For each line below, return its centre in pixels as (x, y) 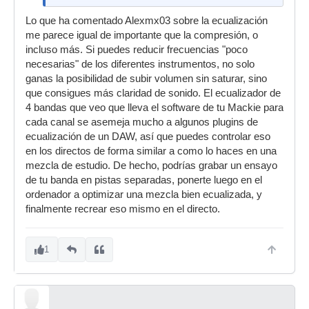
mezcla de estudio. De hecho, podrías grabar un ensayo (151, 166)
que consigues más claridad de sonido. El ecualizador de (153, 93)
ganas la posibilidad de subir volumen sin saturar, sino (146, 79)
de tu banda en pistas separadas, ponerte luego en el (144, 180)
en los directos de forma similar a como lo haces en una (151, 151)
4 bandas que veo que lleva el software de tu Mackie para (154, 108)
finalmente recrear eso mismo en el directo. (123, 209)
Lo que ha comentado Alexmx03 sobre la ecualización (147, 21)
